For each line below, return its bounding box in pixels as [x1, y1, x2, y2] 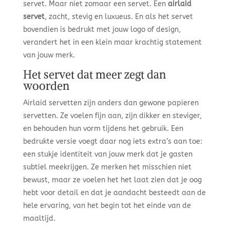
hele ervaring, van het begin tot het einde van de [23, 201, 191, 210]
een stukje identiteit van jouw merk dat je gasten [23, 150, 193, 159]
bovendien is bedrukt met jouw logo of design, [23, 25, 181, 34]
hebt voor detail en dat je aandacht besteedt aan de [23, 188, 206, 197]
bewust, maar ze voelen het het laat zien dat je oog [23, 176, 202, 184]
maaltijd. [23, 214, 55, 223]
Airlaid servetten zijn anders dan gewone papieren [23, 99, 199, 107]
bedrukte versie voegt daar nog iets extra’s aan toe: [23, 137, 202, 146]
